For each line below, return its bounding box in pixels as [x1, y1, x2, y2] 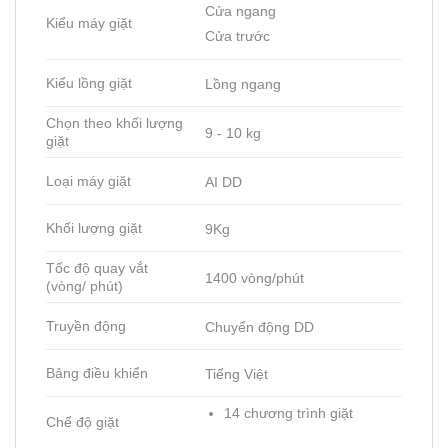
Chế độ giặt [46, 414, 119, 431]
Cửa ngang [205, 2, 277, 19]
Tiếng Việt [205, 365, 269, 382]
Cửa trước [205, 27, 271, 44]
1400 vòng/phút [205, 269, 305, 286]
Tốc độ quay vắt [46, 260, 148, 277]
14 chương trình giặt [223, 405, 353, 422]
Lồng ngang [205, 75, 282, 92]
